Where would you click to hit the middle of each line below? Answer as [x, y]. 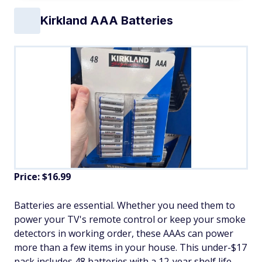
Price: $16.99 [42, 176]
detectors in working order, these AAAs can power [124, 233]
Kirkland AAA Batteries [107, 21]
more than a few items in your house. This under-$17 [130, 247]
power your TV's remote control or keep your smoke [130, 219]
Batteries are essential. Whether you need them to [125, 205]
